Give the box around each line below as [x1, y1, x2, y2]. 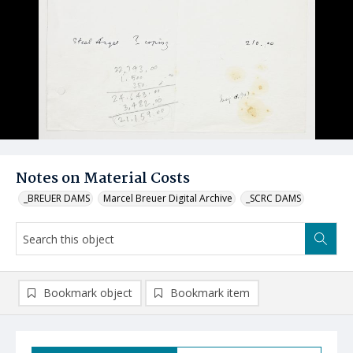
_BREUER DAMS [24, 191, 90, 205]
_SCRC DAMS [246, 191, 301, 205]
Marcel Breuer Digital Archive [103, 191, 232, 205]
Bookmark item [170, 285, 250, 300]
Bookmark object [43, 285, 132, 300]
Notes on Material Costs [16, 167, 190, 191]
